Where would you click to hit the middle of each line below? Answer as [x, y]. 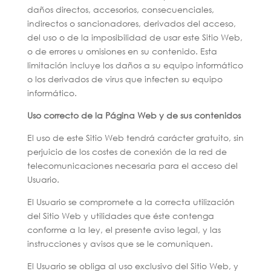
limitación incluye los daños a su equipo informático [135, 65]
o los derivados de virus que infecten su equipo [125, 79]
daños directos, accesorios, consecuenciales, [120, 9]
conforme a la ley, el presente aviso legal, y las [124, 230]
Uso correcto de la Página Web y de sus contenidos [134, 115]
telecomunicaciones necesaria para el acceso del [132, 165]
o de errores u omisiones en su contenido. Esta [122, 51]
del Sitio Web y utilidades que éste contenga [120, 216]
